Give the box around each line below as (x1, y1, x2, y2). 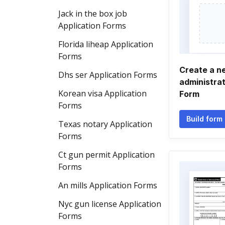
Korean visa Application (58, 88, 147, 99)
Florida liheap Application (58, 39, 153, 50)
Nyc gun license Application (58, 198, 161, 209)
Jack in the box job (58, 8, 127, 19)
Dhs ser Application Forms (58, 69, 157, 80)
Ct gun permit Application (58, 149, 155, 160)
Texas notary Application (58, 119, 152, 130)
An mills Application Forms (58, 180, 157, 191)
